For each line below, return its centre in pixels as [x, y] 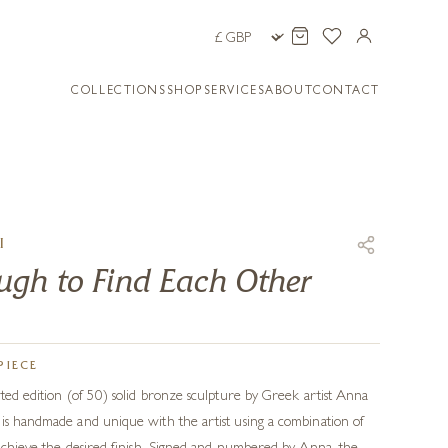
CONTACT [346, 92]
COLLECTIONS [119, 92]
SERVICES [234, 92]
